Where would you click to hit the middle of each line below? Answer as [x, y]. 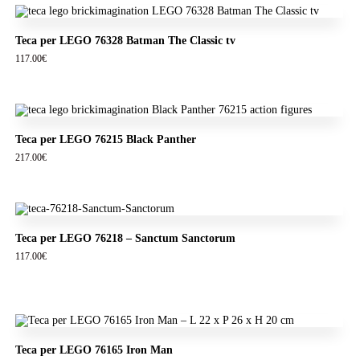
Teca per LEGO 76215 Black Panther [105, 140]
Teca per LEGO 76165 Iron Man [94, 350]
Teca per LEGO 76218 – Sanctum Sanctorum [125, 238]
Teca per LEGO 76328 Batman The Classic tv [125, 41]
